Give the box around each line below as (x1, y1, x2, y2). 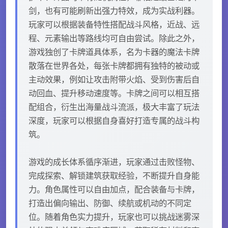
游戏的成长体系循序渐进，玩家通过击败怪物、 (28, 156, 199, 167)
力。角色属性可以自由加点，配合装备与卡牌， (28, 184, 199, 194)
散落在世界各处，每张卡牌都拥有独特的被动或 (28, 60, 199, 71)
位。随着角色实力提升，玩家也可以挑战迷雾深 (28, 211, 199, 222)
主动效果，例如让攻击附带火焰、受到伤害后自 (28, 74, 199, 84)
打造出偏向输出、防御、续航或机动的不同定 (28, 197, 191, 208)
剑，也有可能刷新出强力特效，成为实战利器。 (28, 5, 199, 16)
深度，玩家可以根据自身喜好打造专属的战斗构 (28, 115, 199, 126)
